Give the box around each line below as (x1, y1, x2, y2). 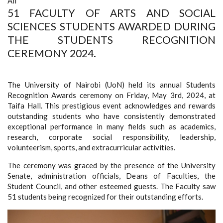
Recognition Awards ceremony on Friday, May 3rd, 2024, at (7, 91, 216, 100)
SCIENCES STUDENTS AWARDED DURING (7, 20, 216, 32)
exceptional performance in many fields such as (7, 122, 180, 131)
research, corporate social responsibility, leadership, (7, 132, 216, 141)
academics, (180, 122, 216, 131)
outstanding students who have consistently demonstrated (7, 111, 216, 120)
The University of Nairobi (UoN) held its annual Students (7, 80, 216, 89)
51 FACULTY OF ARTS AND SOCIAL (7, 6, 216, 19)
